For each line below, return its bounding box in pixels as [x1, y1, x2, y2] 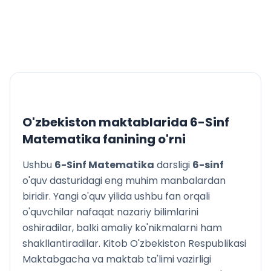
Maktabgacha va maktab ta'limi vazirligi [22, 252, 211, 266]
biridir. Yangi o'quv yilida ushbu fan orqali [22, 189, 210, 203]
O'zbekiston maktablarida [22, 114, 190, 131]
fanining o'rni [100, 131, 186, 148]
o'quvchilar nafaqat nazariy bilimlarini [22, 205, 198, 219]
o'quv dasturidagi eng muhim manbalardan [22, 174, 226, 188]
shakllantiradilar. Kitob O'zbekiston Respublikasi [22, 237, 246, 250]
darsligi [154, 158, 192, 172]
